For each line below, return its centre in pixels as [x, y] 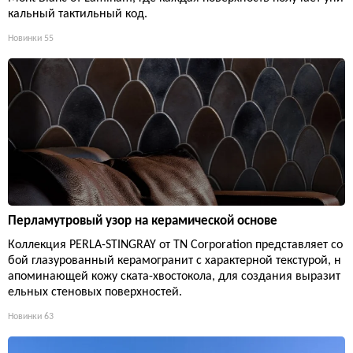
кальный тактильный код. [78, 14]
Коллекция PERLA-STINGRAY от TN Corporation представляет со [175, 245]
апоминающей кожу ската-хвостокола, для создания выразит [174, 277]
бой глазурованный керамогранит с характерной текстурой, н [175, 261]
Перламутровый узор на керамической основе [143, 221]
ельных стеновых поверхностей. [95, 293]
